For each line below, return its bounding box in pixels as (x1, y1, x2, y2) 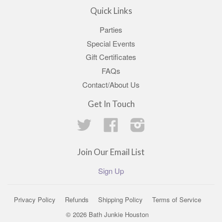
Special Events (87, 38, 135, 49)
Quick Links (90, 5, 132, 16)
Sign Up (98, 165, 124, 176)
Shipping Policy (98, 194, 143, 204)
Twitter (92, 117, 113, 128)
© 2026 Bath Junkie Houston (66, 209, 149, 219)
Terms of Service (152, 194, 201, 204)
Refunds (64, 194, 89, 204)
